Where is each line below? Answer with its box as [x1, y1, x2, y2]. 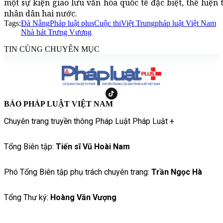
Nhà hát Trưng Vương [21, 28, 92, 37]
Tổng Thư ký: [4, 193, 50, 203]
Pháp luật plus [50, 19, 94, 28]
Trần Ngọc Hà [151, 167, 202, 177]
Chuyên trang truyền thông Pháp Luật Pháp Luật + [4, 116, 174, 126]
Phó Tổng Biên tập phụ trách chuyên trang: [4, 167, 151, 177]
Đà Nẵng [21, 19, 50, 28]
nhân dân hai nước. [4, 8, 77, 19]
